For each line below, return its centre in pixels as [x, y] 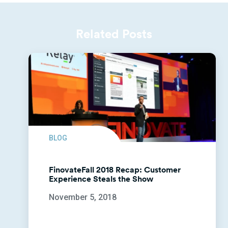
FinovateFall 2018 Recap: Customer [115, 169]
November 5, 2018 [83, 197]
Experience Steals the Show [101, 179]
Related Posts [114, 33]
